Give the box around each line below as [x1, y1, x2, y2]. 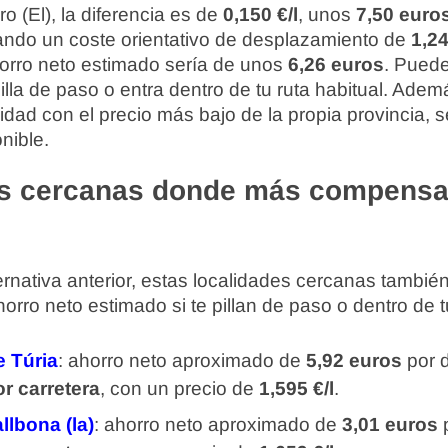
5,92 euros [306, 350, 402, 371]
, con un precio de [100, 378, 259, 399]
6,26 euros [288, 54, 384, 75]
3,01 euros [342, 414, 438, 435]
